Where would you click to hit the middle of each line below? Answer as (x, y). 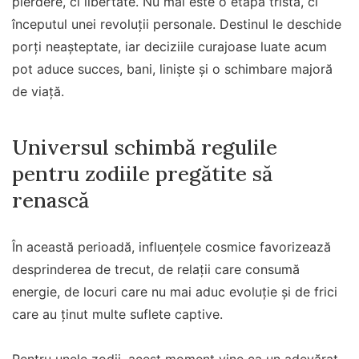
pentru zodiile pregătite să (142, 173)
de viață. (38, 92)
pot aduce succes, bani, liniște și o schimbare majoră (172, 69)
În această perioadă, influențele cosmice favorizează (171, 246)
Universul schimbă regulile (145, 147)
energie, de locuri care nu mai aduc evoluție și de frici (175, 291)
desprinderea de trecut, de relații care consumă (156, 269)
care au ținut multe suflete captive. (117, 314)
